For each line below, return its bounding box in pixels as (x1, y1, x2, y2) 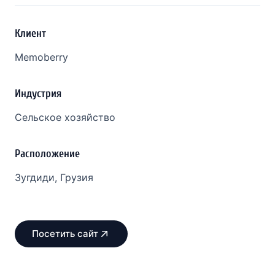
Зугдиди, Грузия (15, 171, 93, 184)
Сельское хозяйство (15, 110, 115, 123)
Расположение (15, 147, 80, 160)
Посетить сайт (32, 228, 98, 240)
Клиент (15, 26, 46, 40)
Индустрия (15, 87, 61, 100)
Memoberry (15, 50, 68, 63)
